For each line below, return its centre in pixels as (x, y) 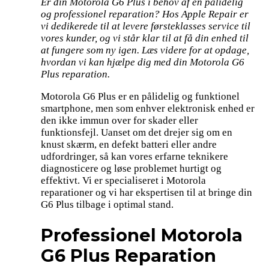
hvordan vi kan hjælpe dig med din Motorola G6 (143, 62)
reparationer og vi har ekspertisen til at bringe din (147, 193)
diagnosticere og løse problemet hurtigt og (131, 169)
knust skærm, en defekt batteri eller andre (129, 145)
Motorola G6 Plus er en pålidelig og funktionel (140, 97)
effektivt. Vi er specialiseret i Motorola (123, 181)
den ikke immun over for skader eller (119, 121)
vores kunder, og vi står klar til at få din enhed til (145, 38)
